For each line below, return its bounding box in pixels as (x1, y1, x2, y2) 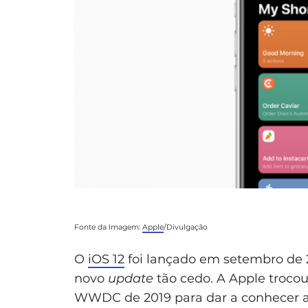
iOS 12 (88, 252, 124, 267)
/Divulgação (164, 223, 208, 232)
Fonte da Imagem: (74, 223, 142, 232)
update (108, 271, 153, 287)
